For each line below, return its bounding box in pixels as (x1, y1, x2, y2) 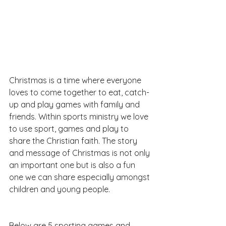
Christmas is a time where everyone (9, 75, 143, 85)
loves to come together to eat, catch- (9, 87, 149, 97)
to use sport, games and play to (9, 123, 131, 134)
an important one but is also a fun (9, 159, 137, 170)
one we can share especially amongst (9, 172, 152, 182)
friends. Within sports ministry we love (9, 111, 150, 122)
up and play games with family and (9, 99, 142, 109)
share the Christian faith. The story (9, 135, 139, 146)
